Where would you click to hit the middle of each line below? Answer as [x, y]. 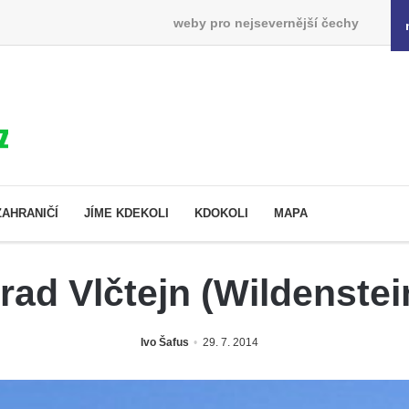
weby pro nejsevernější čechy [266, 22]
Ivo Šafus [164, 342]
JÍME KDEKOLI [126, 213]
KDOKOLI [221, 213]
